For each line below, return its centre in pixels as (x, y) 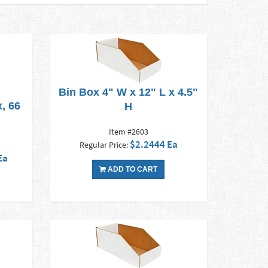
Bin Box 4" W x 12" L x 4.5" (129, 92)
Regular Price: (104, 145)
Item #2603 (128, 132)
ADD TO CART (132, 170)
